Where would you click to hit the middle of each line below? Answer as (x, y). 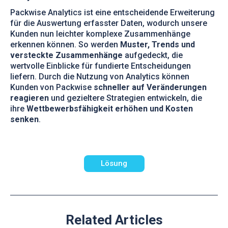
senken (24, 119)
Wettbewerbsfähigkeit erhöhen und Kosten (110, 108)
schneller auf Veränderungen (150, 87)
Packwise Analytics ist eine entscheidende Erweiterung (112, 12)
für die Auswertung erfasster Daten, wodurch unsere (109, 23)
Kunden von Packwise (52, 87)
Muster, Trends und (158, 44)
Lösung (114, 164)
